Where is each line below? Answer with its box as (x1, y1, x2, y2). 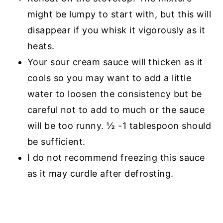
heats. (27, 41, 55, 52)
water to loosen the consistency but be (27, 89, 202, 100)
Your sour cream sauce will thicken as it (27, 57, 203, 68)
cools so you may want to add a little (27, 73, 192, 84)
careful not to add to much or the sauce (27, 105, 205, 115)
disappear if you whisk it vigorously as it (27, 25, 206, 36)
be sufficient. (27, 136, 86, 147)
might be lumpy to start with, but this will (27, 9, 212, 20)
